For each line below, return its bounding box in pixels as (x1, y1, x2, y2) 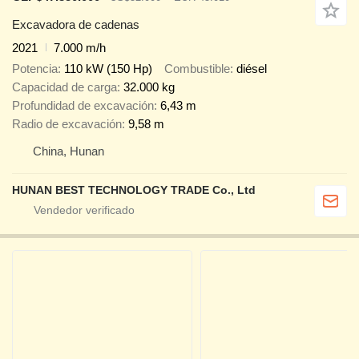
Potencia (12, 62, 58, 76)
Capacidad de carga (12, 80, 117, 95)
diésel (236, 62, 267, 76)
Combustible (164, 62, 230, 76)
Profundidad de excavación (12, 99, 154, 113)
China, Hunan (33, 144, 104, 159)
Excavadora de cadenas (12, 17, 139, 31)
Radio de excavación (12, 117, 122, 131)
